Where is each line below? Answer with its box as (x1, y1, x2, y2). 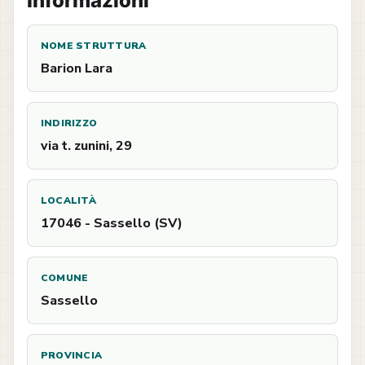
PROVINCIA (41, 349, 103, 362)
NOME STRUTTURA (41, 39, 147, 52)
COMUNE (41, 271, 89, 284)
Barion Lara (41, 59, 112, 77)
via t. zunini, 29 (41, 137, 132, 155)
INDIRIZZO (41, 117, 98, 130)
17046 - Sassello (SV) (41, 214, 182, 232)
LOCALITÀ (41, 194, 96, 207)
